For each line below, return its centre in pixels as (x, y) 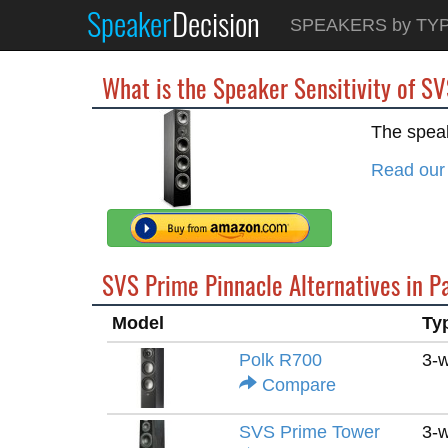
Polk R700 (280, 360)
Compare (296, 385)
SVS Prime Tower (309, 432)
